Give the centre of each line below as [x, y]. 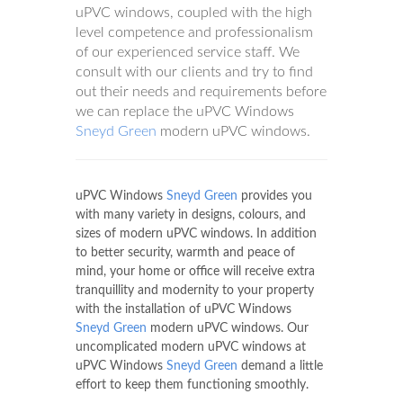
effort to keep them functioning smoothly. [192, 385]
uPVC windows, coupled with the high [194, 12]
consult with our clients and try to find [194, 72]
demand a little [280, 366]
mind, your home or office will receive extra [195, 271]
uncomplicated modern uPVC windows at [191, 347]
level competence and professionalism [194, 32]
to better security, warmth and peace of [185, 252]
